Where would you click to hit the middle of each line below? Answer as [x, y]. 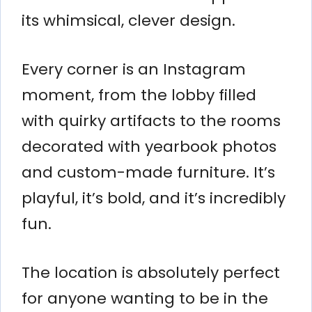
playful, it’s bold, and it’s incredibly [154, 198]
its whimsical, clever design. [128, 20]
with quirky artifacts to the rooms [151, 120]
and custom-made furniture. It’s [148, 172]
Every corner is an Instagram [134, 69]
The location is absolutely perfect [151, 272]
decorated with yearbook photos [149, 146]
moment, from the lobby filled [139, 95]
